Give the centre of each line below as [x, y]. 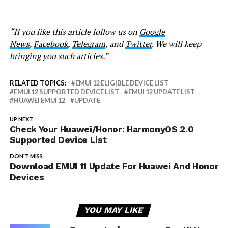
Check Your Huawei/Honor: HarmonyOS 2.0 [102, 129]
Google [152, 31]
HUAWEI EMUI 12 [39, 100]
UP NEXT [21, 119]
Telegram [88, 44]
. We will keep [176, 44]
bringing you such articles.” [59, 56]
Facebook [50, 44]
